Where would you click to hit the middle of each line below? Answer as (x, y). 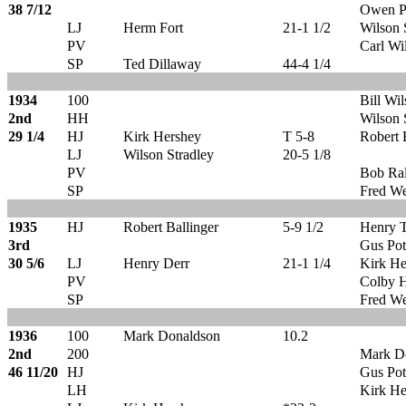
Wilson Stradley (169, 155)
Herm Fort (153, 28)
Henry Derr (156, 263)
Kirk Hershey (162, 136)
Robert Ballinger (171, 227)
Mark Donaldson (172, 336)
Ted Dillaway (162, 64)
